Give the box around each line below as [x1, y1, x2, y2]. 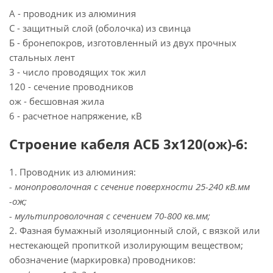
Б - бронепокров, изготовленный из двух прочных [9, 37, 236, 49]
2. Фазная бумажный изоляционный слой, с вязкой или [9, 224, 260, 236]
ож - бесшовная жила [9, 95, 104, 107]
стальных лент [9, 51, 75, 63]
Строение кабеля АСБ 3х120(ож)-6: [9, 135, 247, 153]
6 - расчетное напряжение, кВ [9, 110, 142, 122]
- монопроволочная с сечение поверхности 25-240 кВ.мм [9, 180, 250, 193]
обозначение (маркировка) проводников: [9, 253, 196, 266]
